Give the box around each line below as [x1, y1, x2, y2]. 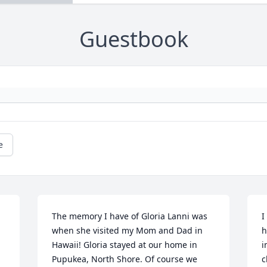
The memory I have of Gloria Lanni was [52, 210, 208, 222]
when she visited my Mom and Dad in [52, 225, 203, 237]
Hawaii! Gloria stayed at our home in [52, 239, 198, 251]
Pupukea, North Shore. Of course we [52, 253, 198, 265]
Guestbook [79, 24, 188, 54]
